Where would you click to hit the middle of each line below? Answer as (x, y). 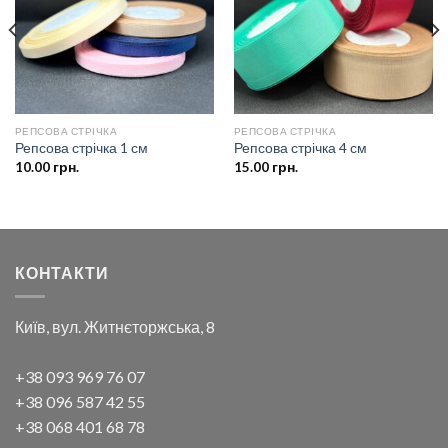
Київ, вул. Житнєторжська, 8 (115, 327)
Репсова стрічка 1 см (81, 148)
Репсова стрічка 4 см (300, 148)
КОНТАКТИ (62, 272)
